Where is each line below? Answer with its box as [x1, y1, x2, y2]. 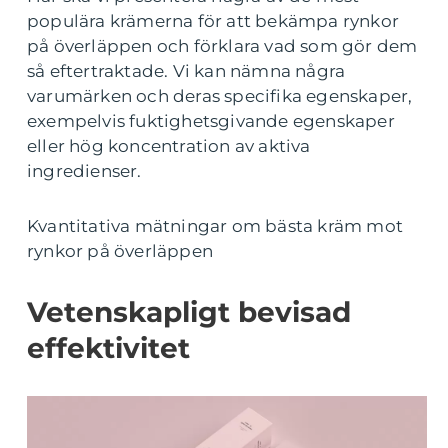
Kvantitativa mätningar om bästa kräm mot [27, 216, 404, 236]
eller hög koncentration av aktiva [27, 136, 311, 156]
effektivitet [27, 331, 190, 365]
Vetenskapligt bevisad [27, 295, 351, 329]
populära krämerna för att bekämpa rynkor [27, 11, 400, 31]
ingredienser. [27, 161, 142, 181]
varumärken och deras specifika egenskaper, [27, 86, 413, 106]
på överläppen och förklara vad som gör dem [27, 36, 418, 56]
